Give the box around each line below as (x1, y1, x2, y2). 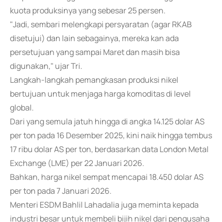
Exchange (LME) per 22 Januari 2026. (10, 158, 144, 168)
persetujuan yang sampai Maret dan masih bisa (10, 47, 180, 57)
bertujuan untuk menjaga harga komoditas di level (10, 88, 191, 99)
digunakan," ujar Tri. (10, 60, 82, 71)
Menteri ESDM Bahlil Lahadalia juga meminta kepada (10, 199, 199, 210)
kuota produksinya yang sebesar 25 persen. (10, 5, 166, 16)
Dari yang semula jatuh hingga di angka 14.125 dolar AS (10, 116, 205, 127)
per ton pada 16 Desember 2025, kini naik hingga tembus (10, 130, 212, 141)
